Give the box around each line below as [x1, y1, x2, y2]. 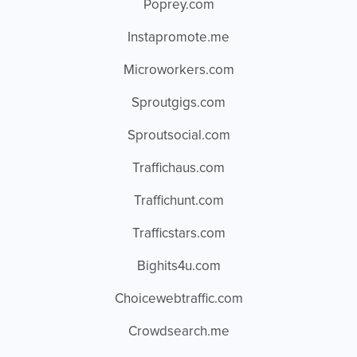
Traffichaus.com [132, 162, 225, 175]
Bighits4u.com [136, 260, 221, 273]
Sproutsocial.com [127, 129, 230, 143]
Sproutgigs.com [131, 96, 226, 110]
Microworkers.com [123, 64, 234, 77]
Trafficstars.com [131, 227, 226, 241]
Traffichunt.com [133, 194, 224, 208]
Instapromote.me [127, 31, 229, 45]
